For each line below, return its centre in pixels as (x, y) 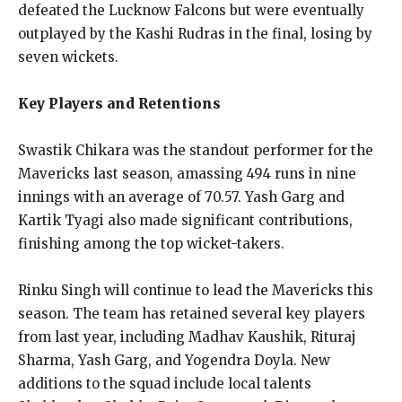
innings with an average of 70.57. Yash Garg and (181, 197)
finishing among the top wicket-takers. (151, 243)
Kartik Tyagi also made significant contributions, (185, 220)
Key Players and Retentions (119, 103)
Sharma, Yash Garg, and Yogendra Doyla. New (174, 360)
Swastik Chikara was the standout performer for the (196, 150)
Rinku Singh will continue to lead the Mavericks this (196, 290)
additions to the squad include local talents (165, 383)
